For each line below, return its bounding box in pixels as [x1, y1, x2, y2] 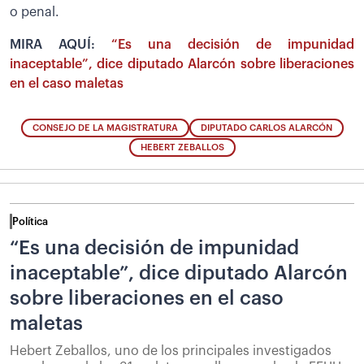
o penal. [10, 5, 59, 19]
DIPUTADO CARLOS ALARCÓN [200, 123, 332, 133]
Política [12, 216, 48, 227]
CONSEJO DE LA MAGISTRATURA [32, 123, 178, 133]
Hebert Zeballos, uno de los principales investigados [10, 344, 331, 358]
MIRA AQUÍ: [10, 37, 111, 51]
